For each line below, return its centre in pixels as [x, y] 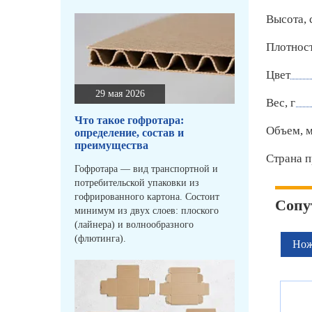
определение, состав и [129, 133]
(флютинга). [100, 239]
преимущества [111, 146]
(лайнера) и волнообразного [134, 225]
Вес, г [281, 103]
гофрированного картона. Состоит [147, 197]
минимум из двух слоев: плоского [147, 211]
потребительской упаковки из [137, 183]
